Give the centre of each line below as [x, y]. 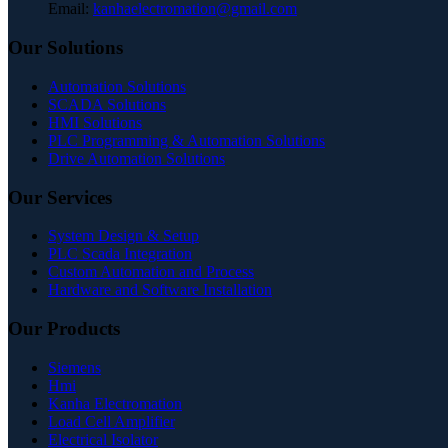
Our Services [60, 197]
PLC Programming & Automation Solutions [186, 140]
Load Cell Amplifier [111, 421]
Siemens [74, 367]
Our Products [64, 329]
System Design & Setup [123, 236]
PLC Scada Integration [120, 254]
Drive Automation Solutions [136, 158]
